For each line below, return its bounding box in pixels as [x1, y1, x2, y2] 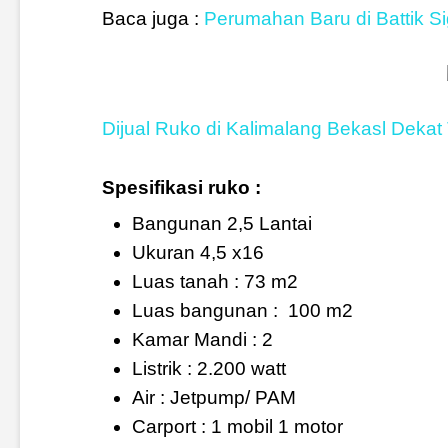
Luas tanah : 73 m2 [131, 270, 298, 292]
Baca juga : [101, 8, 204, 30]
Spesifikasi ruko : [101, 176, 261, 198]
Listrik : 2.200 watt [131, 357, 286, 379]
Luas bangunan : [131, 299, 278, 321]
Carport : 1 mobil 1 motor [131, 415, 343, 437]
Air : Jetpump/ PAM [131, 386, 296, 408]
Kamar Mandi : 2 [131, 328, 273, 350]
